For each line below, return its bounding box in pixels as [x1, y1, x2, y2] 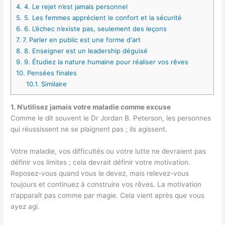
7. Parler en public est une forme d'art [21, 36, 141, 44]
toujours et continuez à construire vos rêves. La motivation [11, 180, 202, 189]
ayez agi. [11, 202, 40, 211]
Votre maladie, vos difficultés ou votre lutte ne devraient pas [11, 147, 206, 156]
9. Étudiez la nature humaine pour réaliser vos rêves [22, 58, 189, 66]
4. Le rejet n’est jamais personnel [22, 3, 128, 11]
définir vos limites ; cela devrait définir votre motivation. [11, 158, 191, 167]
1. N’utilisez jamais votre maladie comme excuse [11, 103, 171, 111]
